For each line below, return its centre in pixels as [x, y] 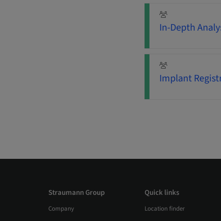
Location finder [165, 209]
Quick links [162, 193]
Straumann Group [76, 193]
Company [61, 209]
